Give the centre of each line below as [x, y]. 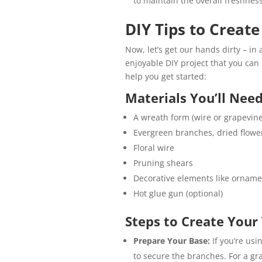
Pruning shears [163, 163]
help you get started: [166, 77]
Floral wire [154, 148]
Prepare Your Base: [173, 241]
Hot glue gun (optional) [178, 194]
